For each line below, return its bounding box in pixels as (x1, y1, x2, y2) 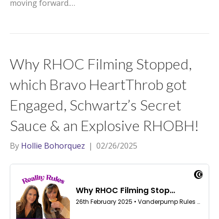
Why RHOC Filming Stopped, (10, 55, 192, 72)
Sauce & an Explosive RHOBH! (10, 116, 199, 134)
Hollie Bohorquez (21, 140, 85, 151)
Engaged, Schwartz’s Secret (10, 96, 181, 113)
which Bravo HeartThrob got (10, 75, 187, 93)
